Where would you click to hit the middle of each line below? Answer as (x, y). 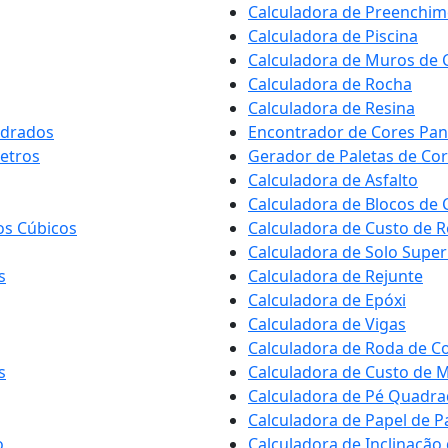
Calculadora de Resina (331, 108)
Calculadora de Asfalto (333, 180)
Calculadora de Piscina (333, 36)
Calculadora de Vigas (327, 324)
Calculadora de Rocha (330, 84)
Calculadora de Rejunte (335, 276)
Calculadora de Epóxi (327, 300)
